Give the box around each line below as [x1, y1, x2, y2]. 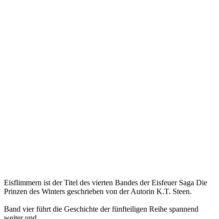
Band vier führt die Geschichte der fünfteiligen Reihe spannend [4, 204, 198, 213]
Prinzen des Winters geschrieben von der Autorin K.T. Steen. [4, 187, 192, 196]
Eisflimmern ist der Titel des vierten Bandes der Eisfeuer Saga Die [4, 178, 207, 187]
